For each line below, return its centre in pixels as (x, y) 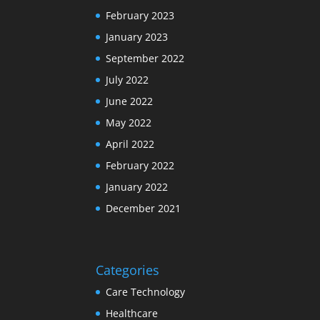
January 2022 (137, 187)
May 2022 (129, 123)
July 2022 (127, 80)
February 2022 (140, 166)
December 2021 (144, 209)
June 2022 (130, 101)
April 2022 (130, 144)
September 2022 (145, 59)
